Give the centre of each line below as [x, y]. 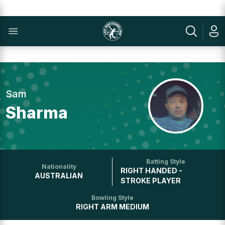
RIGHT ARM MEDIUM [113, 207]
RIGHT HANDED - [151, 171]
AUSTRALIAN [59, 176]
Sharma [37, 113]
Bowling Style [113, 198]
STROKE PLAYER [151, 181]
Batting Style [166, 161]
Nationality [59, 166]
